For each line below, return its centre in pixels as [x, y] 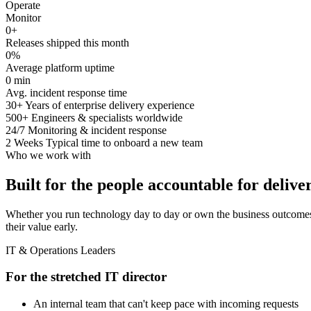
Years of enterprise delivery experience [110, 105]
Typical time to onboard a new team [124, 142]
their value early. [42, 226]
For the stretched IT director [86, 277]
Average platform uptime [60, 67]
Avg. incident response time [66, 92]
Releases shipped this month [67, 42]
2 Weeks [24, 142]
